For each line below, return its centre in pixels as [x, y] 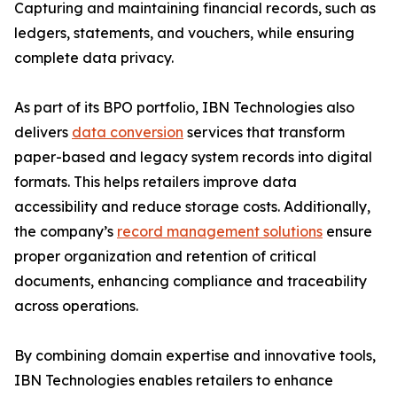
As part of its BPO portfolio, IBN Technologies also [184, 108]
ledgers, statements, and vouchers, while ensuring [184, 33]
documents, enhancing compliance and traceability [191, 281]
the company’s [66, 232]
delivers [43, 132]
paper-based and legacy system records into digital [193, 157]
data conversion [128, 132]
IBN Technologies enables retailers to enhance [174, 381]
